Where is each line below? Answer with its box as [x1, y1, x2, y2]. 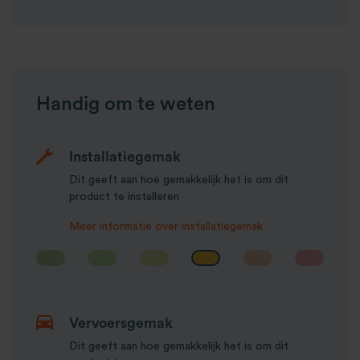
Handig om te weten [36, 94, 215, 114]
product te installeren [69, 190, 179, 202]
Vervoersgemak [69, 315, 173, 330]
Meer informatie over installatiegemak [69, 220, 263, 232]
